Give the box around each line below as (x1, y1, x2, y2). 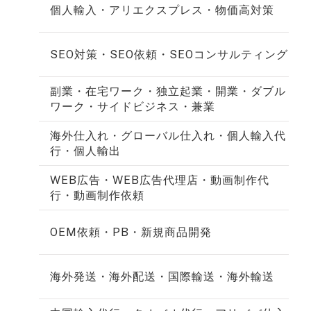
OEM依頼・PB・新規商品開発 (50, 225, 212, 239)
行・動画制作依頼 (50, 188, 144, 202)
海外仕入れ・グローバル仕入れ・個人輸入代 (50, 128, 286, 142)
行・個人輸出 (50, 144, 121, 158)
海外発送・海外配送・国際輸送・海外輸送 (50, 269, 274, 283)
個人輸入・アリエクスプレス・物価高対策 (50, 3, 274, 17)
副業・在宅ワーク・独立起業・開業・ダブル (50, 84, 286, 98)
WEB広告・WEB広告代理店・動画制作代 (50, 173, 269, 187)
